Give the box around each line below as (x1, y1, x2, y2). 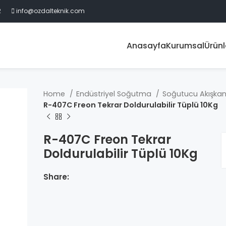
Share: (43, 172, 70, 182)
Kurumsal (166, 39, 204, 51)
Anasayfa (127, 39, 166, 51)
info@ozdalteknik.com (15, 7, 85, 15)
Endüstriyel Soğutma (76, 89, 154, 99)
